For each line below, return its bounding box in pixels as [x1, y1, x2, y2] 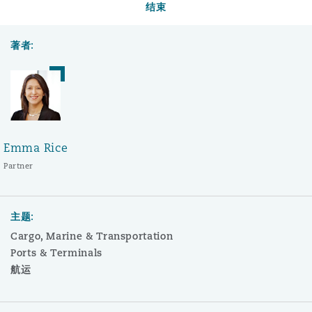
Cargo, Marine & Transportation [10, 230, 173, 242]
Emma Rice [3, 141, 68, 155]
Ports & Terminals [10, 247, 102, 259]
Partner [3, 161, 33, 171]
